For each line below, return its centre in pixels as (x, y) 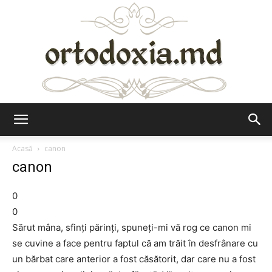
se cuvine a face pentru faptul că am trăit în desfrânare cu (135, 243)
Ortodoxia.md (163, 130)
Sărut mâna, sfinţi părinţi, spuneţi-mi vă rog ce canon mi (132, 227)
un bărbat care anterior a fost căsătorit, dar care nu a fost (134, 259)
